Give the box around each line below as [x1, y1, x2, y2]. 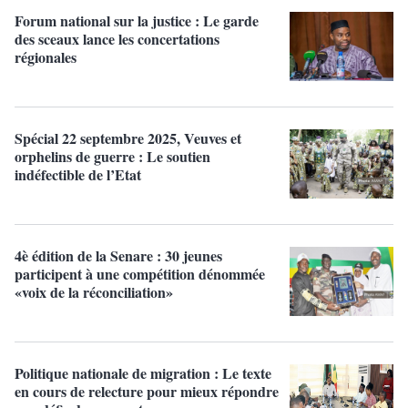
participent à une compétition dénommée [15, 263, 265, 285]
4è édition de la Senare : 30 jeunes [15, 245, 222, 267]
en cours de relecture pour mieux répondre [15, 381, 279, 403]
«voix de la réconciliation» [15, 281, 173, 303]
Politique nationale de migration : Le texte [15, 362, 271, 384]
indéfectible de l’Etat [15, 164, 141, 186]
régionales [15, 46, 76, 68]
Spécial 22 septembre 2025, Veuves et [15, 127, 241, 149]
